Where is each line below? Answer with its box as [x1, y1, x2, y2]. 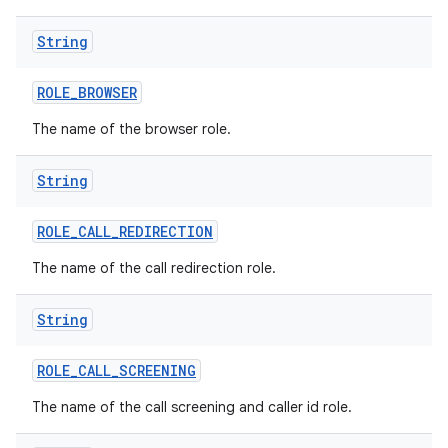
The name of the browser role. [32, 120, 231, 138]
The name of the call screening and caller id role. [32, 398, 352, 416]
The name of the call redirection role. [32, 259, 276, 277]
